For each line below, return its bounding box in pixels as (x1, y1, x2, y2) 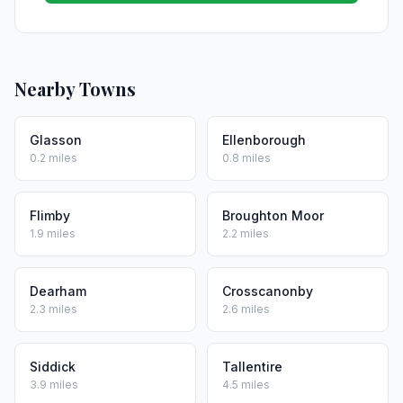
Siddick (30, 359, 76, 374)
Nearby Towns (14, 76, 136, 101)
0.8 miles (222, 151, 271, 165)
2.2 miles (222, 227, 269, 240)
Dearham (30, 283, 86, 299)
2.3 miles (30, 302, 77, 316)
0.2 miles (30, 151, 77, 165)
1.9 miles (30, 227, 76, 240)
